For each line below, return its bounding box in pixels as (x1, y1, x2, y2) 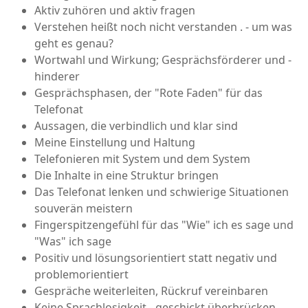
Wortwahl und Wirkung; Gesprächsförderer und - (34, 52, 291, 67)
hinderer (34, 68, 80, 84)
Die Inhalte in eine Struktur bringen (34, 167, 219, 183)
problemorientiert (34, 266, 129, 282)
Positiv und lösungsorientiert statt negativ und (34, 250, 277, 265)
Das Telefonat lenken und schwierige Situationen (34, 184, 289, 199)
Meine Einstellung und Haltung (34, 134, 195, 150)
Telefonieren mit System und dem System (34, 151, 250, 166)
